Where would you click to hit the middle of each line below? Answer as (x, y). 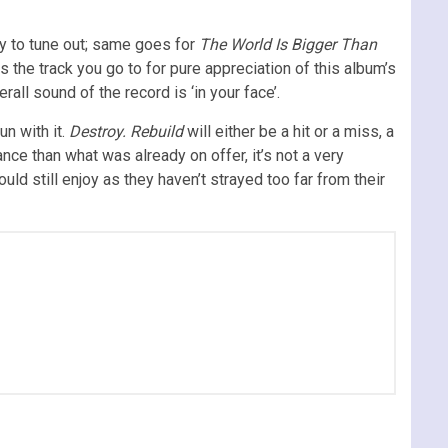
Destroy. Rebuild (128, 131)
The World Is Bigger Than (288, 44)
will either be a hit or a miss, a (290, 131)
